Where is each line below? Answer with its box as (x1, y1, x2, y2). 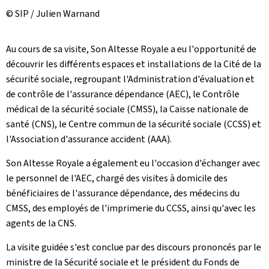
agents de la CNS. (6, 217, 76, 229)
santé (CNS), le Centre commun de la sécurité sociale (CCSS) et (6, 118, 261, 130)
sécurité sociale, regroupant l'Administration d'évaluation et (6, 73, 255, 85)
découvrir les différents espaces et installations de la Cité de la (6, 58, 261, 70)
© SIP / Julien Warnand (6, 7, 100, 20)
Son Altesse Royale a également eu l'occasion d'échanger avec (6, 157, 260, 169)
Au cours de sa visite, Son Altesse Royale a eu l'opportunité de (6, 43, 256, 55)
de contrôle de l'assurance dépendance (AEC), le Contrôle (6, 88, 240, 100)
